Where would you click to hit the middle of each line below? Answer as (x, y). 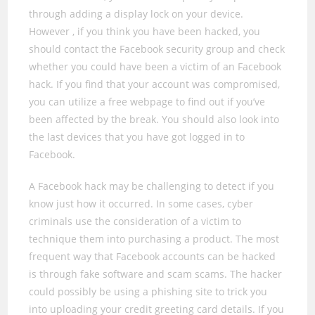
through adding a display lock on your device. (136, 14)
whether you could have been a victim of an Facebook (155, 66)
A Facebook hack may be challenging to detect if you (152, 186)
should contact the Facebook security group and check (157, 49)
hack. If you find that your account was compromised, (155, 84)
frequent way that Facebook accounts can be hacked (153, 256)
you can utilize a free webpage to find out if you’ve (147, 102)
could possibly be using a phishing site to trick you (148, 291)
